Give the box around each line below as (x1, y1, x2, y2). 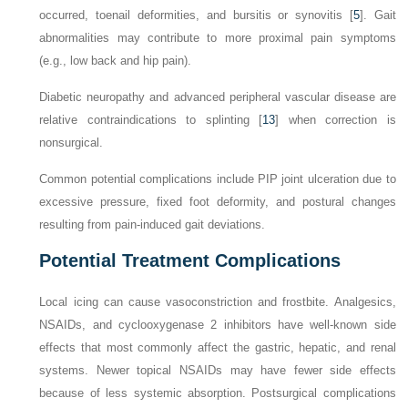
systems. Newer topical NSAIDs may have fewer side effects (39, 363, 396, 378)
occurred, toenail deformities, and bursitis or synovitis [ (39, 8, 353, 23)
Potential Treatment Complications (39, 250, 342, 271)
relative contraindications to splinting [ (39, 113, 263, 127)
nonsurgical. (39, 136, 104, 150)
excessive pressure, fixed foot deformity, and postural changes (39, 195, 396, 209)
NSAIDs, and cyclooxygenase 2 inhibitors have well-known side (39, 318, 396, 332)
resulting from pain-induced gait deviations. (39, 218, 266, 232)
